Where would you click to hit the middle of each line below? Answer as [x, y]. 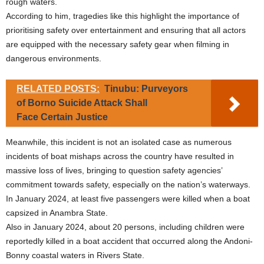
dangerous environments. [54, 59]
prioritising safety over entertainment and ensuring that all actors [126, 30]
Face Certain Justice [62, 117]
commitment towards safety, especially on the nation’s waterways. [128, 185]
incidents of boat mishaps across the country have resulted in [120, 156]
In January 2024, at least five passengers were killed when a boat [128, 199]
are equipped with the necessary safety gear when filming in [118, 44]
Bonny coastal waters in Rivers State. [75, 255]
